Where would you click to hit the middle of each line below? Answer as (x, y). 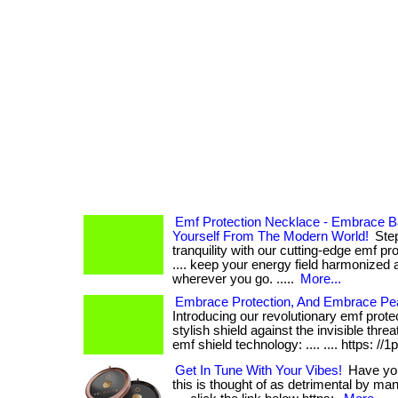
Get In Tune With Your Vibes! (259, 370)
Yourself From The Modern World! (271, 236)
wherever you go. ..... (235, 279)
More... (321, 279)
